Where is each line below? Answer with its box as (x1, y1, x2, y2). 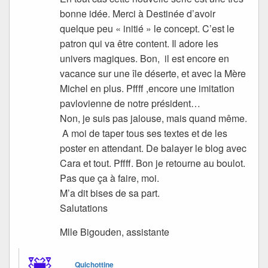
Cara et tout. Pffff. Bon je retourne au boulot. (60, 156, 246, 170)
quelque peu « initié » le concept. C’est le (60, 21, 235, 35)
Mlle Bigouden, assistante (60, 224, 170, 239)
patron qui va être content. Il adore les (60, 36, 219, 50)
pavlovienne (60, 96, 112, 110)
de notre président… (112, 96, 203, 110)
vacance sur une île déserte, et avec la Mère (60, 66, 246, 80)
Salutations (60, 200, 108, 215)
